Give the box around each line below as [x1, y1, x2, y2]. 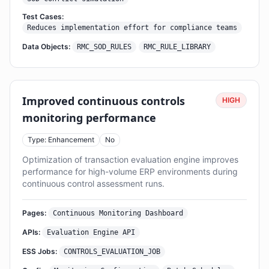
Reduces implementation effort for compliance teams [27, 23, 237, 32]
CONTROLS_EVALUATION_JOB [64, 247, 160, 256]
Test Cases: [22, 12, 64, 21]
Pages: [22, 208, 46, 217]
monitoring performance [22, 110, 156, 125]
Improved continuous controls [22, 94, 185, 108]
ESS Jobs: [22, 247, 57, 256]
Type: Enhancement [28, 135, 94, 144]
